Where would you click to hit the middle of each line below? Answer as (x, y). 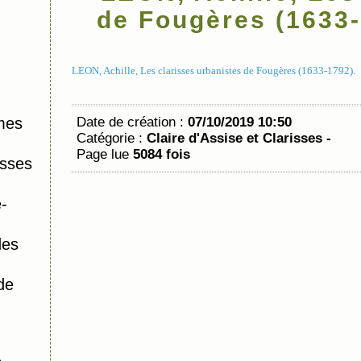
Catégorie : (112, 138)
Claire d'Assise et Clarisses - (239, 138)
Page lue (105, 154)
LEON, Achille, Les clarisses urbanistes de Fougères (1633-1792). (214, 71)
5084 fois (162, 154)
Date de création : (132, 122)
